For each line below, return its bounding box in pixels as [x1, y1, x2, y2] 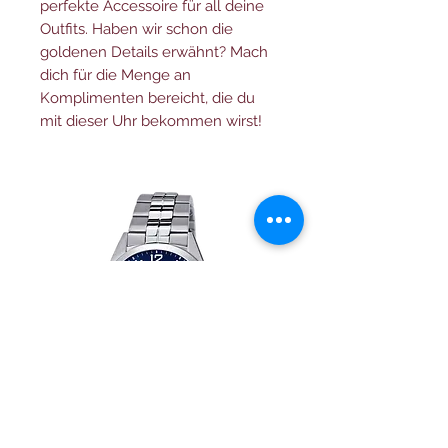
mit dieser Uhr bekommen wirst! [40, 111, 262, 130]
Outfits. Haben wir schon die [40, 19, 233, 38]
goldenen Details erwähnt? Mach [40, 42, 268, 61]
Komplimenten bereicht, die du [40, 88, 255, 107]
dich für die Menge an [40, 65, 191, 84]
